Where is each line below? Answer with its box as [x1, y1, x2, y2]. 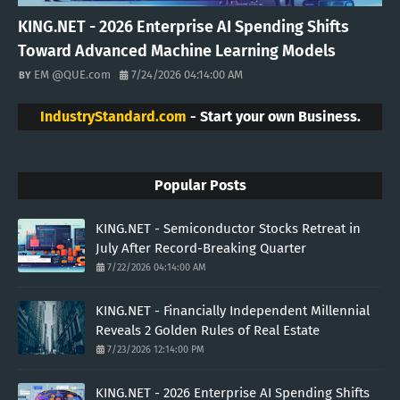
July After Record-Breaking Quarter [96, 239, 306, 256]
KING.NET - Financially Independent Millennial [96, 302, 370, 319]
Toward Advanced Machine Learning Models [18, 40, 336, 61]
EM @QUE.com [34, 67, 111, 81]
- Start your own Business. [186, 107, 361, 125]
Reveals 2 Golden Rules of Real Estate [96, 321, 320, 338]
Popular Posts [154, 176, 246, 194]
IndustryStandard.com [39, 107, 187, 125]
